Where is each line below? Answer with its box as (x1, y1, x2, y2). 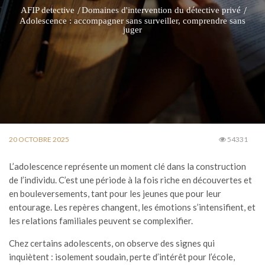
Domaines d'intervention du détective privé (82, 5, 241, 15)
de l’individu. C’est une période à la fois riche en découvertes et (9, 174, 252, 185)
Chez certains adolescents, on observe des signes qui (9, 238, 215, 248)
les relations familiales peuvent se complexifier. (9, 215, 193, 226)
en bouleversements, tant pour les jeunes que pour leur (9, 188, 221, 199)
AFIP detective (21, 5, 75, 15)
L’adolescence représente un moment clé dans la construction (9, 161, 246, 172)
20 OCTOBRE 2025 (9, 135, 69, 144)
